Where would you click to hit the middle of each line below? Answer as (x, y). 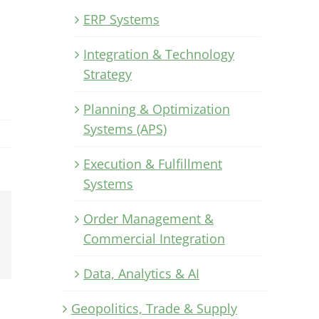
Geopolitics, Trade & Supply (154, 308)
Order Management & (148, 218)
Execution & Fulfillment (153, 163)
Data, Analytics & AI (141, 273)
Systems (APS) (125, 129)
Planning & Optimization (157, 109)
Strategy (108, 74)
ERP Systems (121, 19)
